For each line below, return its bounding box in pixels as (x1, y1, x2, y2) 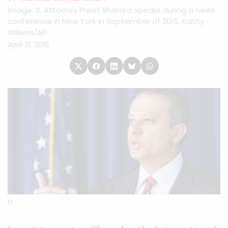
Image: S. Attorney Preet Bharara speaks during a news (8, 5, 215, 15)
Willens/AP (8, 27, 47, 38)
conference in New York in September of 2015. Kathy (8, 16, 204, 26)
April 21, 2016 (8, 40, 49, 50)
